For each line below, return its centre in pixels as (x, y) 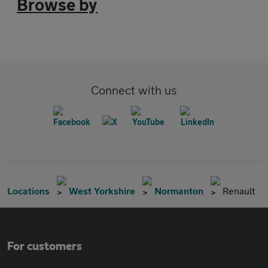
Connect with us (134, 90)
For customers (45, 246)
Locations (28, 191)
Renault (239, 191)
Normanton (179, 191)
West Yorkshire (102, 191)
